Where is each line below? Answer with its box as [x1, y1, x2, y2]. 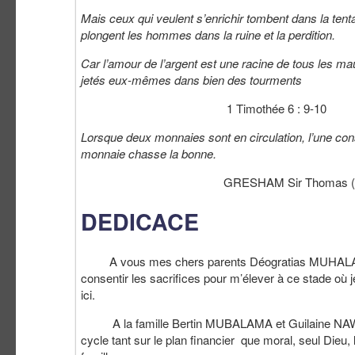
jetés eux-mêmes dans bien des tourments [81, 71, 302, 89]
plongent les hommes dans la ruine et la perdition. [81, 26, 335, 44]
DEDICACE [81, 205, 199, 239]
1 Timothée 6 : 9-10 [81, 100, 326, 117]
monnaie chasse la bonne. [81, 145, 216, 162]
